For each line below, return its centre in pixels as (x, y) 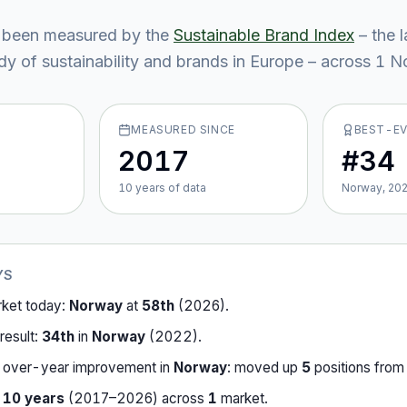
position (337, 367)
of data (186, 188)
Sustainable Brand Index (264, 35)
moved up (268, 367)
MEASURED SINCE (183, 129)
